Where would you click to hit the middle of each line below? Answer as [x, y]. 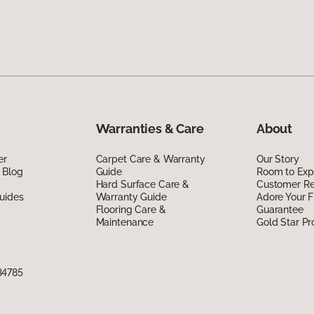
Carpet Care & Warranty [150, 159]
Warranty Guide [131, 197]
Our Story [278, 159]
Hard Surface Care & [142, 184]
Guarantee [280, 209]
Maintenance [125, 222]
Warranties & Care [150, 128]
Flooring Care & [131, 209]
